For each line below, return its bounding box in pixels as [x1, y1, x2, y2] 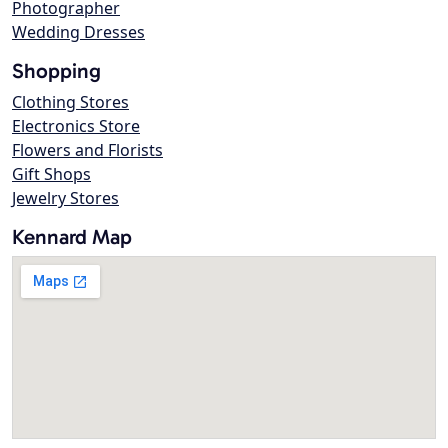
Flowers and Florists [12, 139, 163, 162]
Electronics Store [12, 115, 140, 138]
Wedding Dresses [12, 21, 145, 44]
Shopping [12, 58, 101, 84]
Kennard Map [12, 224, 132, 250]
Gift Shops [12, 163, 91, 186]
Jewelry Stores [12, 187, 119, 210]
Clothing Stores [12, 91, 129, 114]
